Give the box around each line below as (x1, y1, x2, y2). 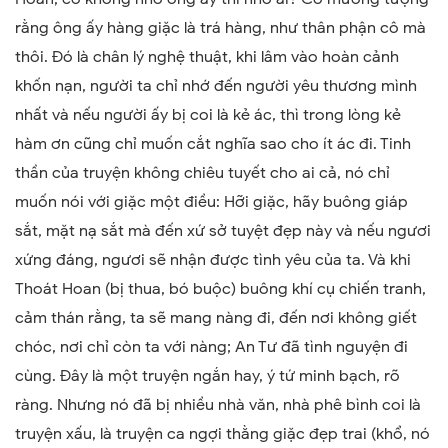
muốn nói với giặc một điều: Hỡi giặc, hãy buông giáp (15, 192, 408, 212)
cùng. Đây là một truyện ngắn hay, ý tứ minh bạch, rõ (15, 366, 400, 386)
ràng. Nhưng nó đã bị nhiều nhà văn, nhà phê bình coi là (15, 395, 421, 415)
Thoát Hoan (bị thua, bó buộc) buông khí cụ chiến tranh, (15, 279, 426, 299)
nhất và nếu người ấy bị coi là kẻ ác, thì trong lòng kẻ (15, 105, 401, 125)
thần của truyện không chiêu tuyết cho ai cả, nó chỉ (15, 163, 390, 183)
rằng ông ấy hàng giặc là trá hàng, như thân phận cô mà (15, 18, 426, 38)
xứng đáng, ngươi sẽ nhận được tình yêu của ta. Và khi (15, 250, 411, 270)
